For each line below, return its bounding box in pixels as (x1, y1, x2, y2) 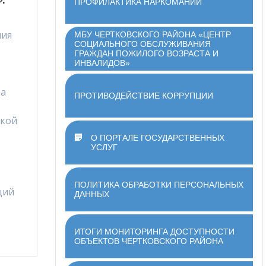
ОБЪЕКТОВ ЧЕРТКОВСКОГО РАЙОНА (74, 236, 224, 246)
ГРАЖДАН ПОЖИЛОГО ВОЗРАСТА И (74, 48, 219, 58)
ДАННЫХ (74, 189, 110, 199)
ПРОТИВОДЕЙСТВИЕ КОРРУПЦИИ (74, 90, 214, 100)
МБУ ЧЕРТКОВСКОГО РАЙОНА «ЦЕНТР (74, 29, 232, 39)
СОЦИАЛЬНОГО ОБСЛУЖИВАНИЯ (74, 39, 211, 49)
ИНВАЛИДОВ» (74, 58, 131, 68)
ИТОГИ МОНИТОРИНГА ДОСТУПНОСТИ (74, 226, 235, 236)
